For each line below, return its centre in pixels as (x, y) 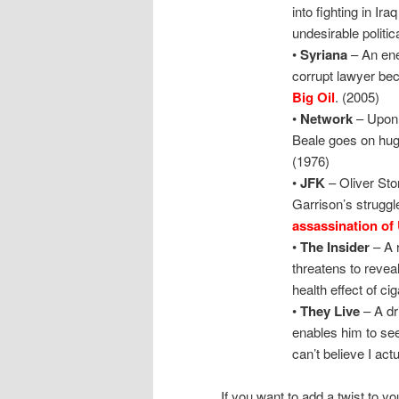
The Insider (335, 246)
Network (326, 118)
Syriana (324, 54)
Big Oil (313, 97)
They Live (330, 310)
